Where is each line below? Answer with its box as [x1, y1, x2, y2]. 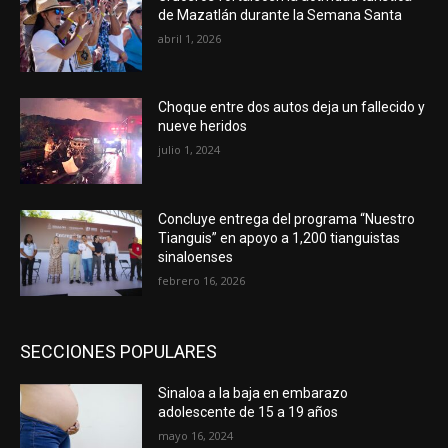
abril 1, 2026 [158, 30, 222, 46]
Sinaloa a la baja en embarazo [158, 384, 349, 401]
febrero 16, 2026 [158, 273, 246, 289]
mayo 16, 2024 [158, 427, 234, 443]
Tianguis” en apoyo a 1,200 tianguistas [158, 230, 401, 247]
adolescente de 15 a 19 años [158, 403, 339, 420]
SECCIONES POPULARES [20, 340, 217, 362]
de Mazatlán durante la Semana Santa [158, 6, 403, 23]
